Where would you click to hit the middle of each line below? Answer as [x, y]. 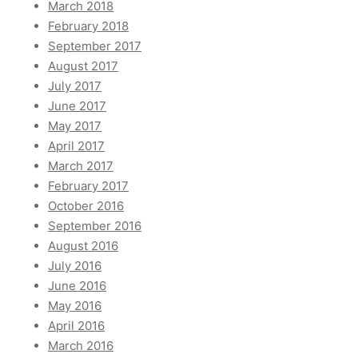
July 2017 [75, 86]
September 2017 [95, 46]
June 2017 [77, 106]
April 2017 [76, 146]
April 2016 [76, 326]
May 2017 [75, 126]
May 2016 [75, 306]
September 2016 [95, 226]
